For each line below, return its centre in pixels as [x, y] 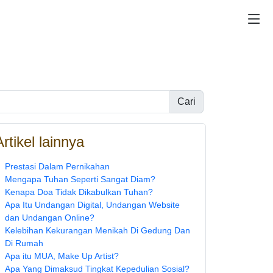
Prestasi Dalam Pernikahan [57, 166]
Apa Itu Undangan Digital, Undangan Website [92, 205]
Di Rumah [24, 243]
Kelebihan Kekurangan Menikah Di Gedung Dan [97, 230]
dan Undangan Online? [50, 218]
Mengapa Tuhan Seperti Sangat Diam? [80, 179]
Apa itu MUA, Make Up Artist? [62, 256]
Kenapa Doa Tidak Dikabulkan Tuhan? [79, 192]
